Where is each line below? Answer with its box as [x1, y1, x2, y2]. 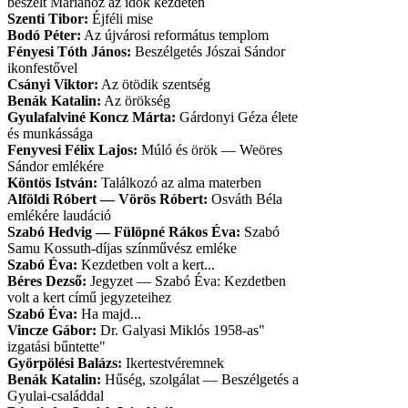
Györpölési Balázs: [7, 354, 126, 371]
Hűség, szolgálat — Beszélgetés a [101, 371, 299, 387]
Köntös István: [7, 174, 97, 190]
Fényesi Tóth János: [7, 43, 131, 59]
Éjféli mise [88, 10, 153, 26]
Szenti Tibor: [7, 10, 88, 26]
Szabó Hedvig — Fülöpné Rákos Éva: [7, 223, 240, 240]
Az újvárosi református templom [81, 26, 269, 43]
